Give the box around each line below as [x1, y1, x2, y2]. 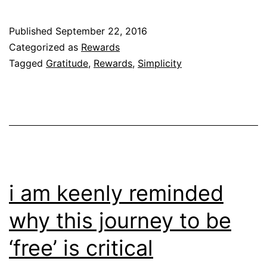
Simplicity [138, 57, 182, 69]
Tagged [9, 57, 46, 69]
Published [9, 24, 55, 37]
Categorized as [9, 41, 81, 53]
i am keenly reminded [9, 179, 223, 206]
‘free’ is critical [9, 234, 153, 261]
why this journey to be [9, 207, 231, 234]
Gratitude [46, 57, 88, 69]
